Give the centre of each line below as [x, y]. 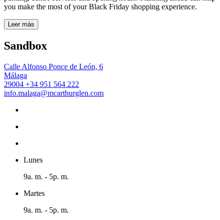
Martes [34, 193]
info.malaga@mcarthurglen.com [54, 93]
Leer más [21, 24]
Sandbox [26, 45]
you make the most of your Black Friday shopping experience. [100, 6]
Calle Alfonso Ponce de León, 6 [54, 66]
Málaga [15, 75]
